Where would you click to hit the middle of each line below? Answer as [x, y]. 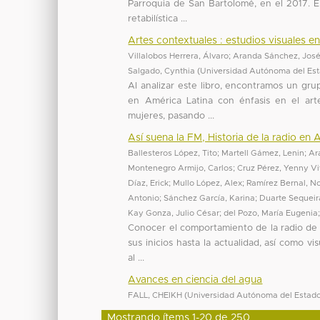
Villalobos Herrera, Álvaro [179, 56]
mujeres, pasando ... [171, 116]
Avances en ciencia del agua [195, 280]
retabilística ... [158, 19]
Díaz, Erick [149, 183]
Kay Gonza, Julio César [174, 213]
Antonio [144, 198]
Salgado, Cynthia [162, 71]
